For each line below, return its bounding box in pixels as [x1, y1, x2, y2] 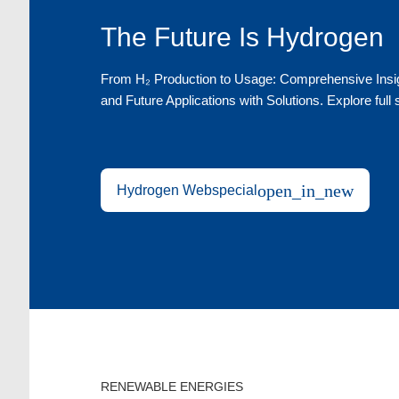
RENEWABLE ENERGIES [100, 379, 243, 394]
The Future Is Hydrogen [100, 22, 384, 53]
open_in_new [256, 180, 354, 200]
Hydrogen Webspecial [116, 182, 257, 198]
